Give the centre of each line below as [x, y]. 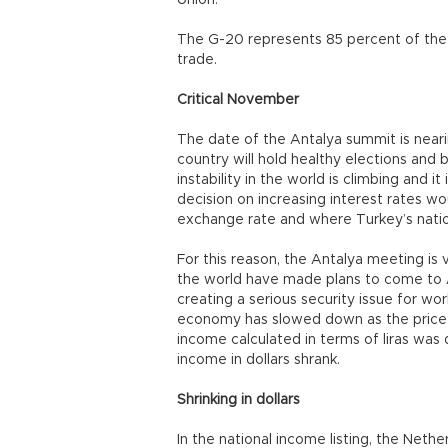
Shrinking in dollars [238, 400]
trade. [199, 60]
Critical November [240, 100]
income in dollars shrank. [260, 360]
